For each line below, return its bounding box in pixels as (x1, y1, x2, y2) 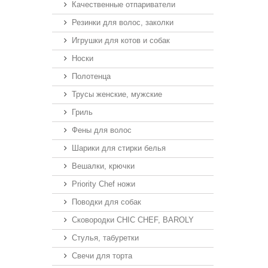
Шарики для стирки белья (72, 144, 166, 153)
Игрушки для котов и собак (72, 36, 170, 45)
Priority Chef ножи (72, 179, 135, 188)
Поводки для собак (72, 197, 141, 206)
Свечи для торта (72, 251, 132, 260)
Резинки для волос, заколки (72, 18, 173, 27)
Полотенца (72, 72, 111, 81)
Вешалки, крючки (72, 162, 135, 170)
